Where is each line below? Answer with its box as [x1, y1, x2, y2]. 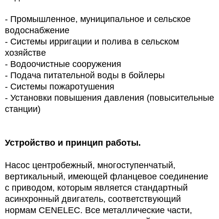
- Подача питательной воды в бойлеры [5, 70, 165, 80]
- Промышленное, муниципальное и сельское [5, 14, 191, 24]
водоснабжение [5, 25, 69, 35]
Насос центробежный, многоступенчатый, [5, 160, 175, 170]
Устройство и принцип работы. [5, 137, 141, 148]
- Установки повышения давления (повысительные [5, 92, 214, 103]
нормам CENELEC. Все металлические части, [5, 205, 192, 215]
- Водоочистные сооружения [5, 59, 121, 69]
